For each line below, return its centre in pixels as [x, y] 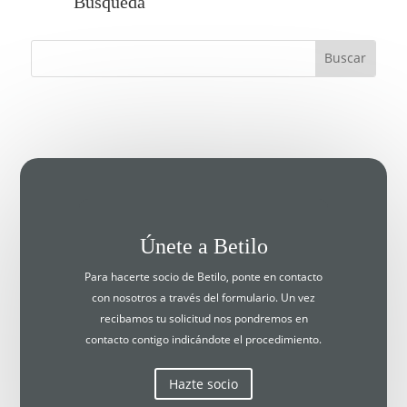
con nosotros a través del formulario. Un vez [203, 297]
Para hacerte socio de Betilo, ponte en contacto [203, 276]
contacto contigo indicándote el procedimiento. [203, 339]
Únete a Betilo [203, 246]
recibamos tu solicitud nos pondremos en [203, 318]
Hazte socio [203, 384]
